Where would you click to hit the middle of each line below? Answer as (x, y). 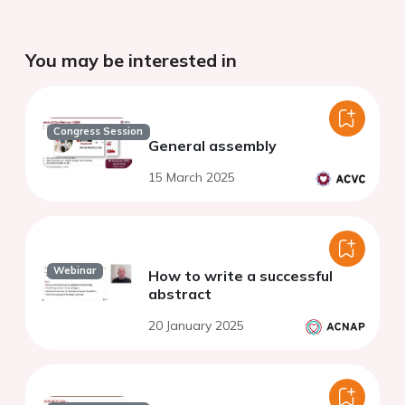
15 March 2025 (192, 178)
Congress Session (99, 132)
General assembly (212, 146)
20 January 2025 (196, 326)
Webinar (75, 271)
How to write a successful (240, 276)
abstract (180, 294)
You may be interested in (131, 61)
